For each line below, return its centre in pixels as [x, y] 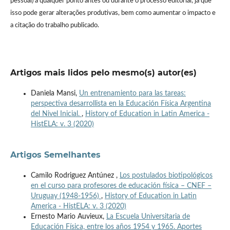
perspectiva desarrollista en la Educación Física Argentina [121, 103]
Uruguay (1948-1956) [66, 196]
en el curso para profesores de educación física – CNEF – [121, 186]
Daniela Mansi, [55, 93]
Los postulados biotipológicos [166, 175]
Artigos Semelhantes [55, 155]
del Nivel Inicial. [56, 114]
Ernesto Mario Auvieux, [68, 216]
